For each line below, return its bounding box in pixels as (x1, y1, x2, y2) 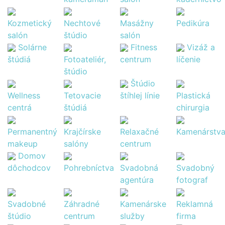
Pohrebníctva (64, 162, 114, 173)
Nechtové (64, 18, 100, 28)
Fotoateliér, (64, 54, 106, 64)
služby (120, 210, 145, 221)
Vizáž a (187, 42, 215, 52)
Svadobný (176, 162, 214, 173)
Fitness (131, 42, 157, 52)
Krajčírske (64, 126, 101, 137)
